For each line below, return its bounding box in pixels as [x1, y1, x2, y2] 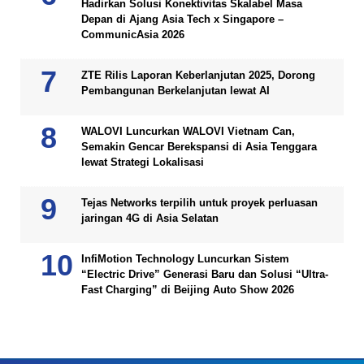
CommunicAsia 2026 [81, 28, 184, 41]
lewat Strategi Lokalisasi [81, 156, 204, 168]
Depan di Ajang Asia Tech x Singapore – [81, 13, 284, 25]
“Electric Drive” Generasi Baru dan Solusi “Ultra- [81, 268, 328, 280]
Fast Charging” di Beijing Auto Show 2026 [81, 284, 294, 296]
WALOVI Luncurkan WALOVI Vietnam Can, [81, 125, 295, 137]
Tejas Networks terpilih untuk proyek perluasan [81, 197, 318, 209]
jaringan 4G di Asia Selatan [81, 212, 219, 224]
